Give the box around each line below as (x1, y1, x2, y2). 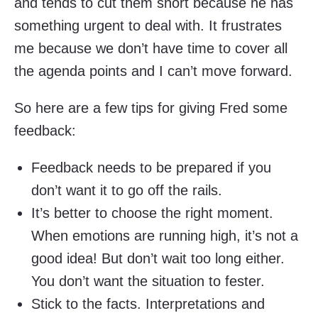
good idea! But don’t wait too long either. (31, 250, 285, 266)
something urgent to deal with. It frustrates (14, 17, 282, 33)
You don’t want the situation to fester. (31, 273, 265, 289)
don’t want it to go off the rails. (31, 182, 222, 198)
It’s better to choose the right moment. (31, 204, 273, 221)
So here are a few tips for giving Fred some (14, 99, 287, 116)
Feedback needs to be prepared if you (31, 159, 271, 175)
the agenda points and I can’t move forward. (14, 62, 292, 79)
